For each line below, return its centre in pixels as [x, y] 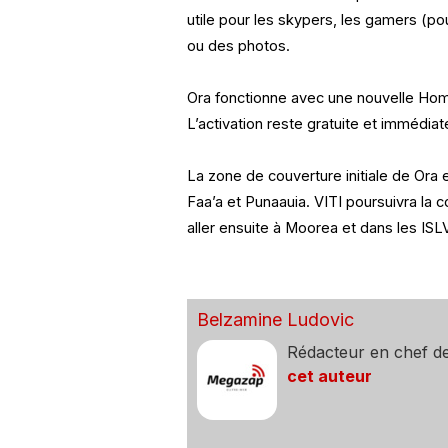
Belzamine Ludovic [275, 320]
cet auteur [329, 376]
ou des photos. [238, 46]
